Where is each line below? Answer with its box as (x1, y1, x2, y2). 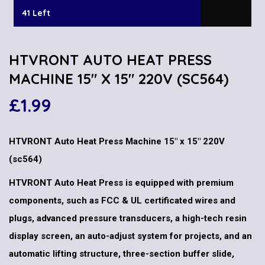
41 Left (22, 7, 50, 18)
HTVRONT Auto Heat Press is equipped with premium (9, 177, 234, 189)
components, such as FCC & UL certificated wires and (9, 195, 235, 206)
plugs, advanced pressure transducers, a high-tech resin (9, 213, 247, 224)
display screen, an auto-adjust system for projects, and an (9, 231, 252, 242)
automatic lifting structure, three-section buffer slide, (9, 248, 234, 260)
